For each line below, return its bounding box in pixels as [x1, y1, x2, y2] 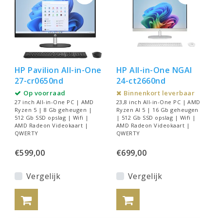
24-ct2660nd [116, 75, 166, 87]
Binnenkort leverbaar [124, 89, 195, 98]
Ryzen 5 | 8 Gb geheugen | [15, 106, 92, 114]
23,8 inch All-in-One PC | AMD [116, 98, 200, 106]
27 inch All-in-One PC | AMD [15, 98, 94, 106]
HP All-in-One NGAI [116, 65, 192, 76]
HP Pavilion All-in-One [15, 65, 102, 76]
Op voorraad [23, 89, 66, 98]
